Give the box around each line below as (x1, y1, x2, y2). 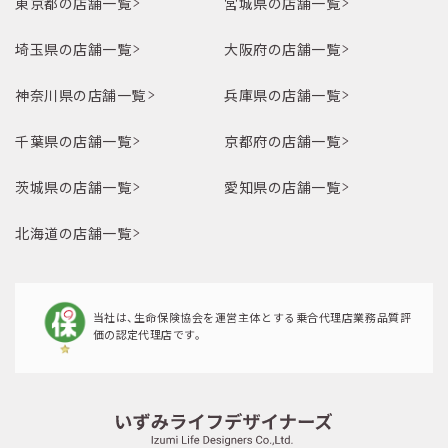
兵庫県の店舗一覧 (224, 87, 341, 106)
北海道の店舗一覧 (15, 225, 132, 244)
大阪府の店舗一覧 (224, 41, 341, 60)
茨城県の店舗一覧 (15, 179, 132, 198)
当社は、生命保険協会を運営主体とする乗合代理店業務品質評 (92, 310, 412, 325)
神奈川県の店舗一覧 (15, 87, 147, 106)
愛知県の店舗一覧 (224, 179, 341, 198)
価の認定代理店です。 (92, 327, 202, 342)
